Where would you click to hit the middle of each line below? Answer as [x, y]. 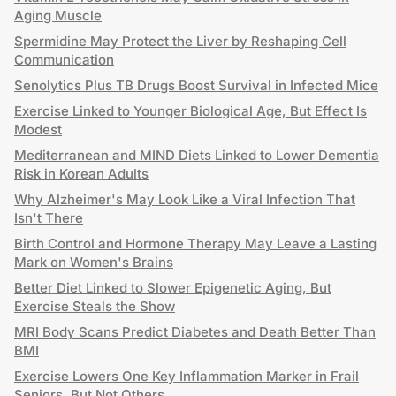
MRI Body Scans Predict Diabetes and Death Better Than [195, 332]
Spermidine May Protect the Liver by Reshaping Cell [180, 41]
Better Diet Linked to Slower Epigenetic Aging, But [173, 288]
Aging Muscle [58, 15]
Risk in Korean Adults [81, 174]
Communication [64, 60]
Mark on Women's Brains [94, 262]
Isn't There [49, 218]
